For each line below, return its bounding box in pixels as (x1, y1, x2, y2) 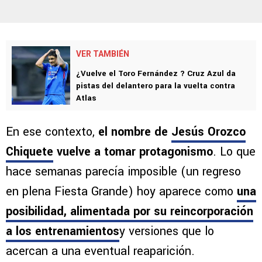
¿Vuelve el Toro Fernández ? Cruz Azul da (76, 68, 236, 80)
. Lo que (213, 143, 256, 161)
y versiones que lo (119, 223, 214, 240)
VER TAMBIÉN (76, 49, 129, 59)
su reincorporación (154, 203, 253, 220)
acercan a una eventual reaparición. (6, 243, 195, 260)
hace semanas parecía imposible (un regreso (6, 163, 241, 181)
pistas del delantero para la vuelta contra (76, 80, 235, 92)
